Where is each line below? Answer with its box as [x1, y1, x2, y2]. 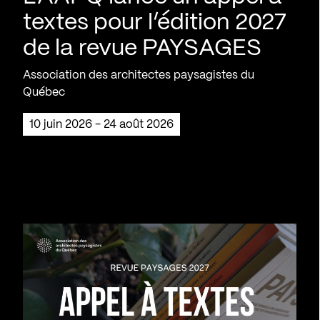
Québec [23, 86, 65, 98]
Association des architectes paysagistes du [23, 69, 254, 81]
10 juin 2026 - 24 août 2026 [34, 119, 174, 130]
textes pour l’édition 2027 [23, 11, 286, 34]
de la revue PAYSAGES [23, 37, 261, 59]
